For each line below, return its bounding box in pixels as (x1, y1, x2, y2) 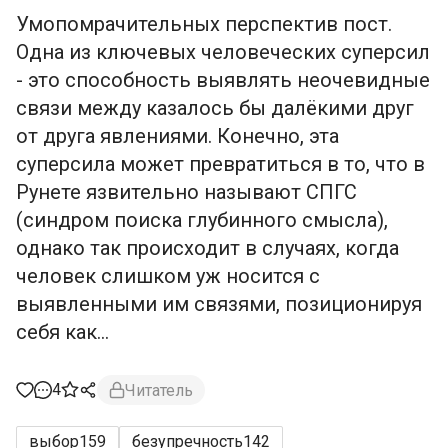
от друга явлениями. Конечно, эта (16, 124, 339, 148)
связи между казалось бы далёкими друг (16, 96, 414, 120)
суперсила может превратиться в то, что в (16, 152, 425, 176)
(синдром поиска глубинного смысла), (16, 208, 388, 232)
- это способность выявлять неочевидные (16, 68, 430, 92)
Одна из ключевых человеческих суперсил (16, 40, 430, 64)
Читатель (125, 380, 193, 400)
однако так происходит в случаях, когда (16, 236, 399, 260)
